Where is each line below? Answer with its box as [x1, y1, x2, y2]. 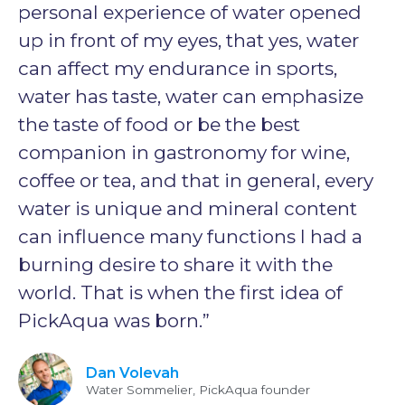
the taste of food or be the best [18, 112, 300, 136]
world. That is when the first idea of [18, 280, 343, 304]
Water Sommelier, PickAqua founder [86, 381, 310, 397]
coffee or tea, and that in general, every [18, 168, 373, 192]
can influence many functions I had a [18, 224, 363, 248]
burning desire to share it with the [18, 252, 333, 276]
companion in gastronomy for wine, [18, 140, 350, 164]
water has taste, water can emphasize [18, 84, 363, 108]
